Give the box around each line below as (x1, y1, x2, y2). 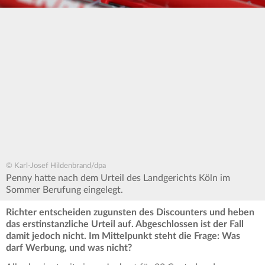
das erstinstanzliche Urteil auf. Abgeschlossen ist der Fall (6, 219, 244, 230)
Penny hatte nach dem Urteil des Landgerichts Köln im (6, 173, 230, 183)
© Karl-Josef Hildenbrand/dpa (6, 162, 106, 170)
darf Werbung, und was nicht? (6, 243, 132, 253)
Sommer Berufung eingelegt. (6, 185, 123, 195)
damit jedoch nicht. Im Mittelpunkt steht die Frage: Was (6, 231, 240, 241)
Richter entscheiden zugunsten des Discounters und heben (6, 208, 254, 218)
